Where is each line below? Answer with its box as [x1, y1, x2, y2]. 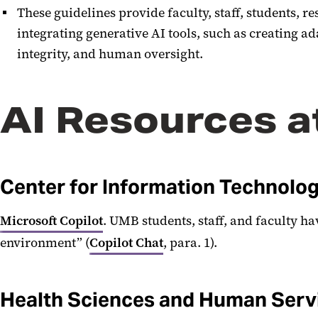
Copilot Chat [89, 234, 163, 251]
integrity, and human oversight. [17, 45, 203, 62]
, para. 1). [163, 234, 217, 251]
